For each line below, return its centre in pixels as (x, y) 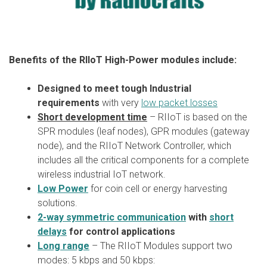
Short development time (92, 117)
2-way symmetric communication (112, 217)
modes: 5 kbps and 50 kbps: (96, 260)
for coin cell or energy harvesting (158, 188)
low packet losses (179, 103)
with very (120, 103)
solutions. (58, 203)
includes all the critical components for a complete (143, 160)
